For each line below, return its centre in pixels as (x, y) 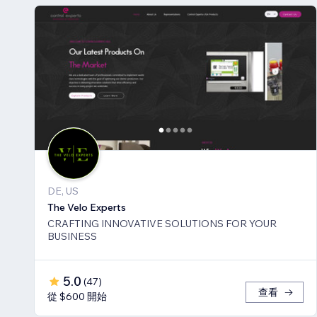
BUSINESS (72, 237)
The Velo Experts (87, 208)
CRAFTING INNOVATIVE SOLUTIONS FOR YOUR (162, 224)
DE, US (63, 191)
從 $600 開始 (77, 297)
